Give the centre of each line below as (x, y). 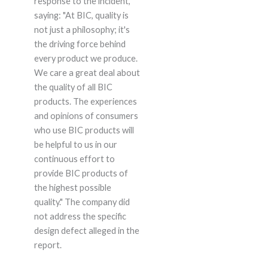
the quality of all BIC (73, 87)
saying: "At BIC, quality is (81, 15)
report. (48, 245)
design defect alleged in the (86, 230)
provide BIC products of (81, 173)
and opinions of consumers (86, 115)
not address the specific (80, 216)
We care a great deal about (87, 72)
